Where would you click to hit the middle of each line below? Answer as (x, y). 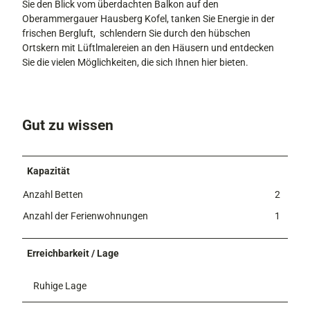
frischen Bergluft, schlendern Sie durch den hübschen (136, 34)
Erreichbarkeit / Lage (73, 254)
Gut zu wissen (68, 125)
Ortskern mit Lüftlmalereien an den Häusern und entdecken (148, 48)
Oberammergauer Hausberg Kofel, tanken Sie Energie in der (148, 19)
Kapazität (49, 171)
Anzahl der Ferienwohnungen (85, 216)
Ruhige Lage (60, 286)
